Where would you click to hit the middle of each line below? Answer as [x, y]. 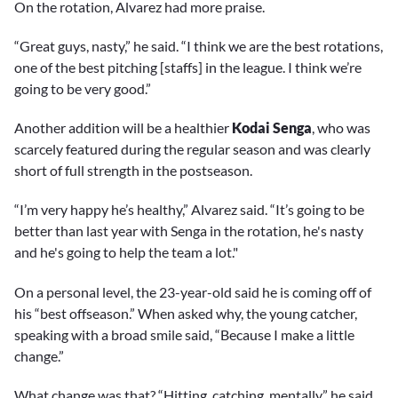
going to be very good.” [83, 89]
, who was [341, 128]
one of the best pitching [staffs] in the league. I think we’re [188, 68]
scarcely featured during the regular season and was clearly [192, 149]
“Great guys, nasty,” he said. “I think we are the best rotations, [199, 46]
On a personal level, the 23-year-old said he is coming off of [193, 291]
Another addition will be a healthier [123, 128]
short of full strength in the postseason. [133, 171]
